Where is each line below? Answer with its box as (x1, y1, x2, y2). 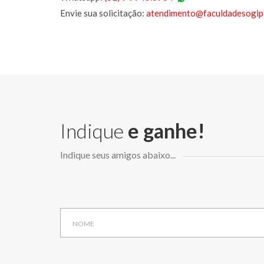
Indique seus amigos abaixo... (60, 149, 176, 160)
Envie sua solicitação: (60, 8, 146, 18)
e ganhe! (128, 118, 205, 143)
